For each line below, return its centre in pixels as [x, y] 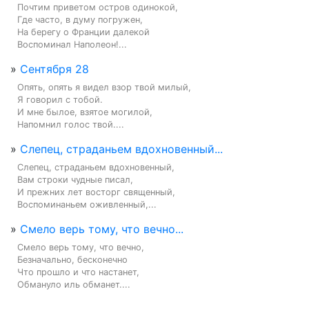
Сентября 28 [54, 69]
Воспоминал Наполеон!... [72, 44]
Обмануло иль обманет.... [74, 285]
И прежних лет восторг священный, [96, 192]
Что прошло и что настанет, [78, 272]
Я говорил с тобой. [60, 100]
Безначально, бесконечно [72, 260]
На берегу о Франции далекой [83, 32]
